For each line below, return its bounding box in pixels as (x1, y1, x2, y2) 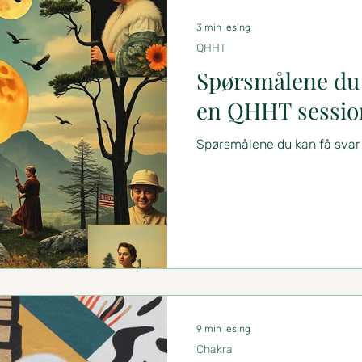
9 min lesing (196, 322, 250, 335)
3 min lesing (196, 22, 250, 33)
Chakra (196, 342, 233, 356)
